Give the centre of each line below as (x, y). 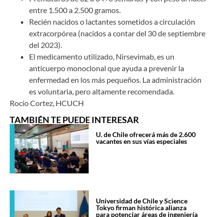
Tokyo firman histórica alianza (141, 208)
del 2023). (46, 45)
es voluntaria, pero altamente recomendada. (102, 91)
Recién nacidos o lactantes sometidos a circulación (112, 21)
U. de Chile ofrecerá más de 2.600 (146, 135)
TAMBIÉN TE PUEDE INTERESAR (74, 120)
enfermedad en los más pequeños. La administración (115, 79)
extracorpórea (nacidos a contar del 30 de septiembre (117, 33)
